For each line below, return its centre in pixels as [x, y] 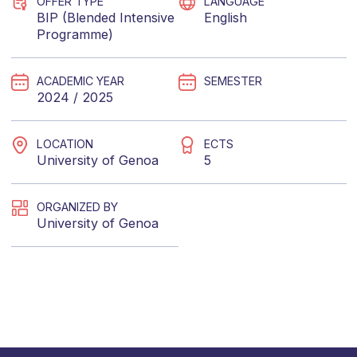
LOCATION [65, 144]
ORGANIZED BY [77, 207]
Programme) [75, 34]
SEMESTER [233, 81]
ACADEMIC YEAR [80, 81]
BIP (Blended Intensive [105, 18]
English [226, 18]
